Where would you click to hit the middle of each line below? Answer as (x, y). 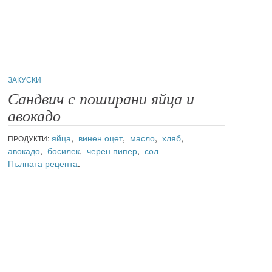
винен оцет (101, 138)
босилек (64, 150)
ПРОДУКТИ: (29, 138)
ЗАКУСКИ (25, 79)
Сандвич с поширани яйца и (101, 99)
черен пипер (112, 150)
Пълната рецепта (43, 163)
